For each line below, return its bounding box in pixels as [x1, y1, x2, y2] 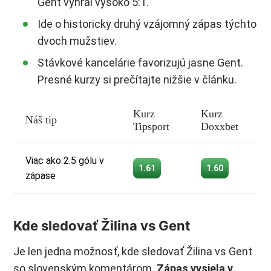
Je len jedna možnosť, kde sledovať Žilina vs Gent [13, 244, 252, 258]
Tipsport [133, 120, 169, 132]
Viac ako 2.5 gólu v [25, 154, 104, 166]
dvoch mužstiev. [38, 34, 117, 47]
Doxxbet [201, 120, 238, 132]
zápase [25, 169, 56, 181]
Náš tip [25, 113, 57, 126]
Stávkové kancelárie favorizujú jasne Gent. [38, 56, 243, 69]
